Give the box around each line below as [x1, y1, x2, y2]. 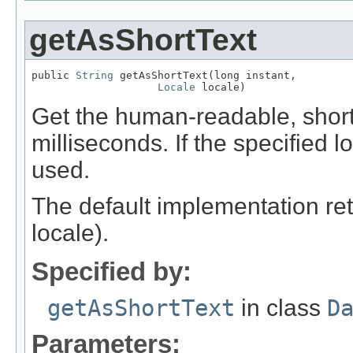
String [76, 69, 113, 82]
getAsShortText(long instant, [113, 69, 296, 82]
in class [235, 294, 327, 321]
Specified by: [32, 256, 191, 286]
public [32, 69, 76, 82]
